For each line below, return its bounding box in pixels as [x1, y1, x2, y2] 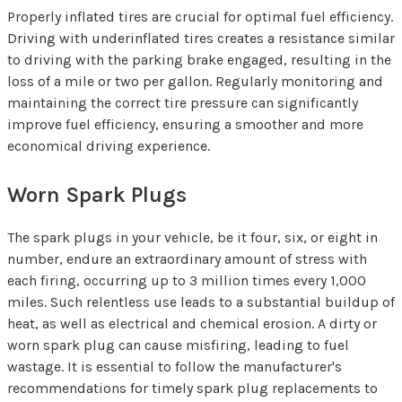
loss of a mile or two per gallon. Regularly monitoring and [7, 72, 383, 90]
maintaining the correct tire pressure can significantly [7, 93, 358, 111]
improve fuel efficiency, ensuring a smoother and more [7, 115, 363, 133]
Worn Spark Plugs [7, 181, 187, 207]
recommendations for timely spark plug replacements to [7, 379, 378, 397]
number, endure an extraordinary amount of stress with [7, 249, 367, 267]
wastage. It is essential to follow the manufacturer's [7, 357, 342, 375]
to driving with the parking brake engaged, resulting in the [7, 50, 391, 68]
